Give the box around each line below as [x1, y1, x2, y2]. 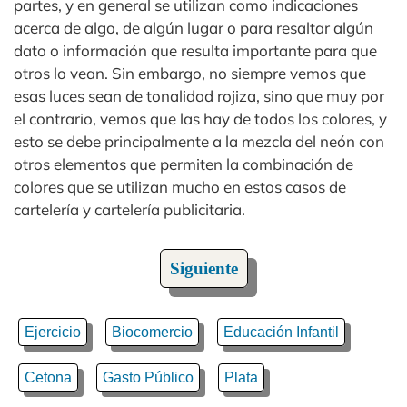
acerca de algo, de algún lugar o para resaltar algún [14, 18, 373, 37]
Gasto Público [103, 370, 194, 385]
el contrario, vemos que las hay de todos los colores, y [14, 109, 387, 128]
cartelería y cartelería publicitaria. [14, 200, 245, 219]
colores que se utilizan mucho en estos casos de [14, 177, 346, 196]
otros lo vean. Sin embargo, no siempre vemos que [14, 64, 366, 83]
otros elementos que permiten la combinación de [14, 154, 353, 174]
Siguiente [169, 259, 238, 278]
